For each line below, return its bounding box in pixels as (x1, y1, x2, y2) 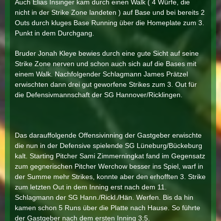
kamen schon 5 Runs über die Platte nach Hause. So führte (15, 204, 200, 212)
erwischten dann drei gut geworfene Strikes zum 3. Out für (15, 80, 197, 88)
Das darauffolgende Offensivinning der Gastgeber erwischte (15, 131, 202, 139)
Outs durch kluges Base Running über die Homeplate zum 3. (15, 19, 204, 27)
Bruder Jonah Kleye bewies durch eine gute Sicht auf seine (15, 49, 199, 57)
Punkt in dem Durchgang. (15, 29, 94, 37)
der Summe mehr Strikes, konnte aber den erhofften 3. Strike (15, 173, 206, 181)
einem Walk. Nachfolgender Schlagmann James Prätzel (15, 70, 188, 78)
